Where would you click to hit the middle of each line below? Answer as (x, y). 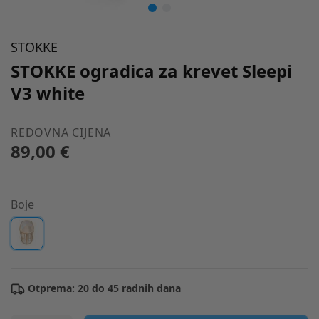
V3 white (48, 93)
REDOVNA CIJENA (61, 132)
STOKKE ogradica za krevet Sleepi (151, 71)
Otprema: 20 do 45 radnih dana (103, 288)
